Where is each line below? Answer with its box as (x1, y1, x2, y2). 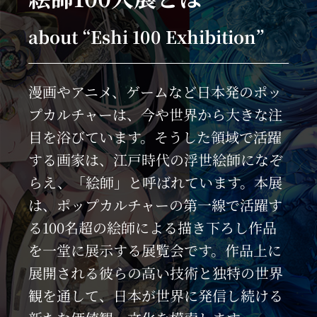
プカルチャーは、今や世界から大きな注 (28, 104, 283, 125)
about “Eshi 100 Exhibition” (28, 24, 265, 50)
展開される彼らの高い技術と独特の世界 (28, 263, 283, 284)
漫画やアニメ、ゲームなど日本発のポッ (28, 81, 282, 103)
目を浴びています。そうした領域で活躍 (28, 127, 282, 148)
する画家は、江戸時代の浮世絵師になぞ (28, 149, 284, 171)
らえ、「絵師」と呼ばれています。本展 (28, 172, 283, 193)
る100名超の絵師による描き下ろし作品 (28, 217, 277, 238)
